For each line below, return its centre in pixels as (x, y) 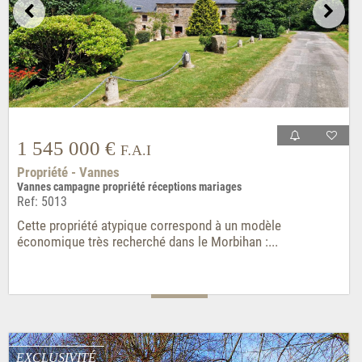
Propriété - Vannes (68, 173)
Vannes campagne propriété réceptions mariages (129, 187)
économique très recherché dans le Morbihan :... (147, 242)
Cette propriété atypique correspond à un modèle (149, 226)
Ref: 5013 (42, 202)
